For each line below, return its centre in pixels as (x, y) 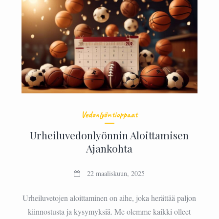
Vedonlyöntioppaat (109, 114)
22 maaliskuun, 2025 (116, 173)
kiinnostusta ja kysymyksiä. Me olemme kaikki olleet (109, 211)
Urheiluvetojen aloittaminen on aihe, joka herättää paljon (109, 197)
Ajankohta (109, 148)
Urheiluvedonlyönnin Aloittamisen (109, 135)
